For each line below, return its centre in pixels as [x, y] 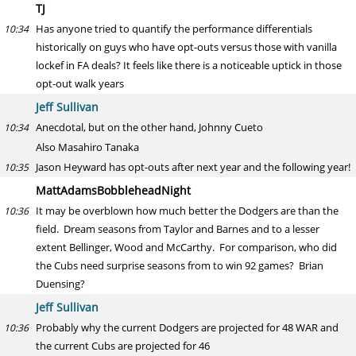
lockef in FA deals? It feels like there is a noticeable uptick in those [189, 65]
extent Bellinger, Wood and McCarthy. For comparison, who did [186, 247]
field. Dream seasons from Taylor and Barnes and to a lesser [178, 229]
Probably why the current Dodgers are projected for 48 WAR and [187, 327]
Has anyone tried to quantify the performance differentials [174, 29]
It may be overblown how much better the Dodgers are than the [187, 211]
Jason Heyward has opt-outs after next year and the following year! [193, 167]
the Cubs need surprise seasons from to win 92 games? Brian [180, 265]
